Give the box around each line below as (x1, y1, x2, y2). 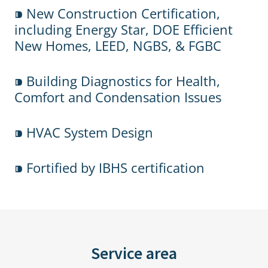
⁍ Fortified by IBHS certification (14, 159, 205, 176)
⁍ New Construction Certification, (14, 4, 220, 22)
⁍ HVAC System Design (14, 123, 153, 141)
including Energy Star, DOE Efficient (14, 20, 233, 38)
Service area (91, 242, 177, 264)
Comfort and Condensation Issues (14, 88, 221, 106)
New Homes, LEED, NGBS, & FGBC (14, 36, 221, 54)
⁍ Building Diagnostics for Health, (14, 72, 220, 90)
